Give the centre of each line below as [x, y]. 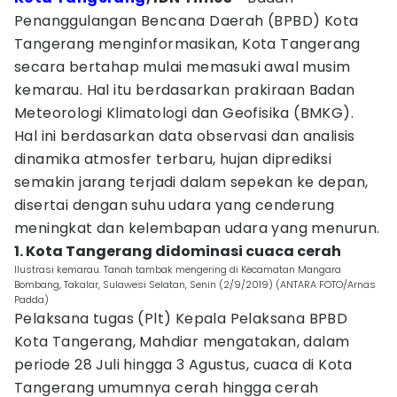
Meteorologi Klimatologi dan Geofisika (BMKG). [184, 113]
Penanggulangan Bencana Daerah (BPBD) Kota [187, 21]
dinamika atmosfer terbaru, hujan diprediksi [173, 159]
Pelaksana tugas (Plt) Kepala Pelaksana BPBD [181, 319]
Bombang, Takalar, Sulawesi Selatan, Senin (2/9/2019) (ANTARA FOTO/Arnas [195, 284]
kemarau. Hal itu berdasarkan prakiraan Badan [185, 90]
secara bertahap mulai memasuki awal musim [183, 67]
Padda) [31, 300]
